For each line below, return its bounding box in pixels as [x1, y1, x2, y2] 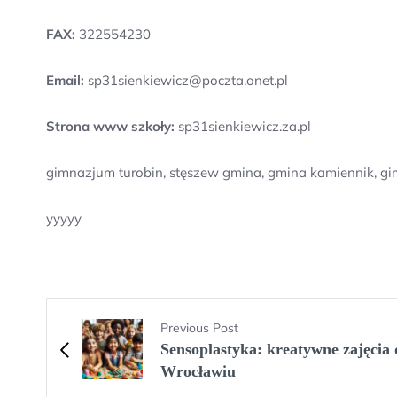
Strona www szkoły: [46, 118, 175, 135]
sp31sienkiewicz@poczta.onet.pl [84, 72, 288, 89]
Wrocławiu [160, 362, 236, 380]
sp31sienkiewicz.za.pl [175, 118, 311, 135]
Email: [46, 72, 84, 89]
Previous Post [160, 320, 238, 336]
